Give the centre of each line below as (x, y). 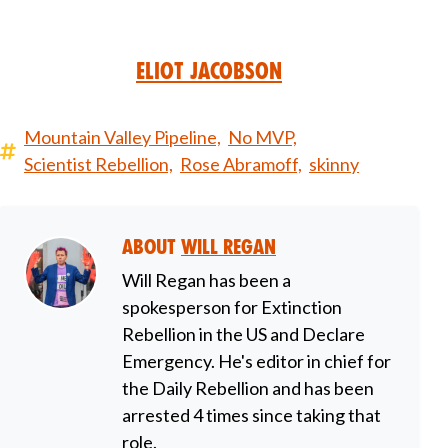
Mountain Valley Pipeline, (122, 137)
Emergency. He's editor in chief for (256, 361)
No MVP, (262, 137)
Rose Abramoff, (241, 164)
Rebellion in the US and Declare (243, 334)
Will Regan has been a (206, 280)
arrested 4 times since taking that (251, 415)
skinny (334, 164)
